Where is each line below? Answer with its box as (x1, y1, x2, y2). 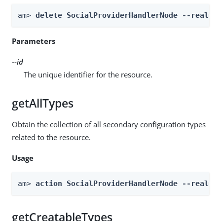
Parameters (12, 36, 55, 46)
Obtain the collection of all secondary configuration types (12, 119, 206, 129)
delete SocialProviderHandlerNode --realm (36, 10, 218, 20)
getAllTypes (12, 95, 74, 111)
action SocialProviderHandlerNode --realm (36, 179, 218, 188)
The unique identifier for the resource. (24, 69, 152, 79)
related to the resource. (12, 132, 91, 142)
